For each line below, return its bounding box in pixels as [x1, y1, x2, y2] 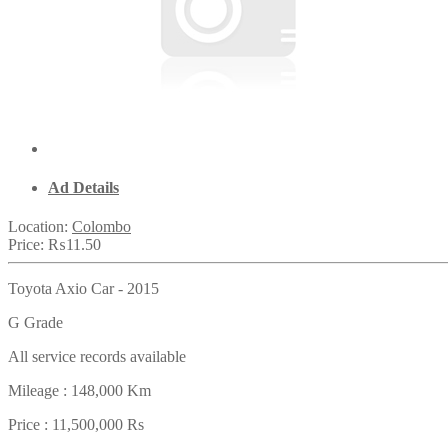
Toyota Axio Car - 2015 [8, 280, 159, 298]
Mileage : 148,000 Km [8, 382, 151, 400]
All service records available [8, 348, 186, 366]
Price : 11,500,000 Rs [8, 416, 144, 434]
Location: [8, 218, 72, 236]
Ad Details [48, 178, 119, 196]
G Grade [8, 314, 63, 332]
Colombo [72, 218, 131, 236]
